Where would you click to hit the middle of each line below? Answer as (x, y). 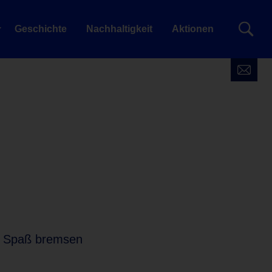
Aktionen (193, 29)
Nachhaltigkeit (119, 29)
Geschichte (41, 29)
